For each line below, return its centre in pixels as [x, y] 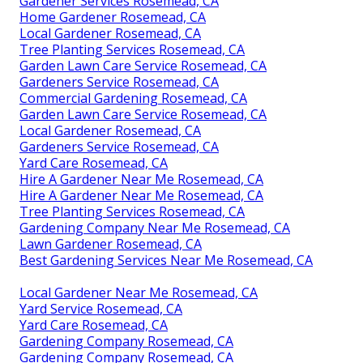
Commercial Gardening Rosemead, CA [133, 98]
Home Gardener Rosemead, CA [113, 17]
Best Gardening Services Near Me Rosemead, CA [166, 261]
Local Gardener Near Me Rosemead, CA [139, 293]
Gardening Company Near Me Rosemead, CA [155, 228]
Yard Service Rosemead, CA [101, 309]
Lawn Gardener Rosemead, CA [111, 244]
